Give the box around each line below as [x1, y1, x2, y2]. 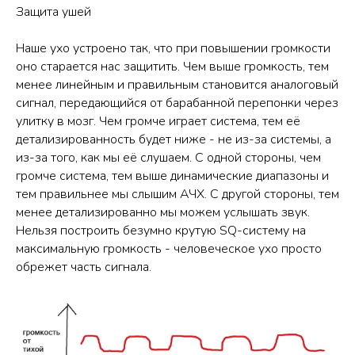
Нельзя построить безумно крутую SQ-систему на [16, 221, 306, 239]
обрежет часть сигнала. [16, 258, 151, 276]
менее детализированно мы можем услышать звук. [16, 203, 310, 221]
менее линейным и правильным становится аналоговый [16, 75, 338, 94]
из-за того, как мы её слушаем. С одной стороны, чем [16, 148, 321, 166]
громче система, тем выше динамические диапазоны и [16, 166, 329, 185]
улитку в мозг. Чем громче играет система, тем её [16, 112, 300, 130]
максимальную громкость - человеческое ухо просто [16, 239, 322, 258]
